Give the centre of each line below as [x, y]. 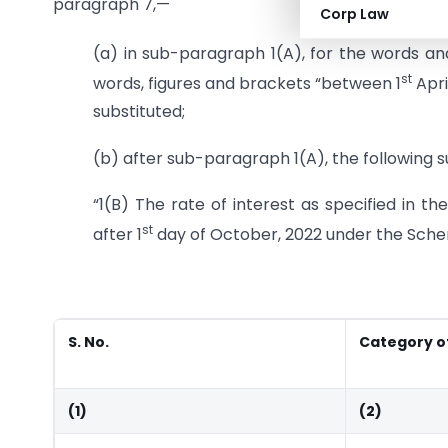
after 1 [117, 235]
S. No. [88, 342]
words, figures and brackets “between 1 [247, 84]
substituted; [139, 112]
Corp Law [354, 14]
